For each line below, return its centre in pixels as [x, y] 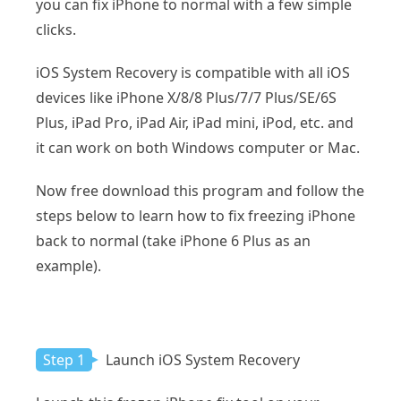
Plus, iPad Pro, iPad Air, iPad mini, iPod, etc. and [195, 123]
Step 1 [64, 360]
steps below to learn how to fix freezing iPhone [196, 216]
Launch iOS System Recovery [201, 360]
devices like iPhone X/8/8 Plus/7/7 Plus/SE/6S [186, 98]
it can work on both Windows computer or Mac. [198, 148]
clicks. [56, 30]
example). [68, 266]
